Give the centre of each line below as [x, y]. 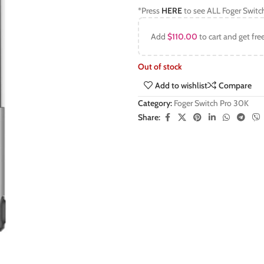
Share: [149, 118]
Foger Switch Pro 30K [211, 103]
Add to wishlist [181, 85]
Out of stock [160, 67]
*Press [150, 11]
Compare [235, 85]
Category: [155, 103]
